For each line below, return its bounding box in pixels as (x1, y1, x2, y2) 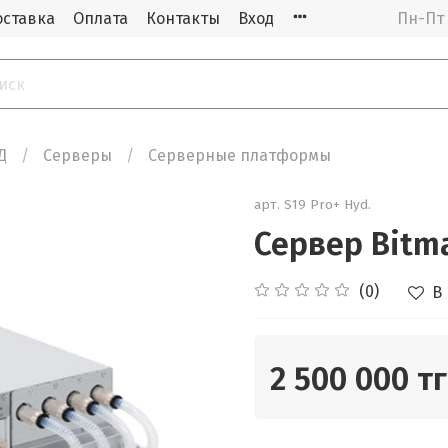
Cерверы (43, 146, 112, 166)
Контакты (146, 8, 220, 28)
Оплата (73, 8, 128, 28)
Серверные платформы (148, 146, 331, 166)
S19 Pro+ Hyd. (284, 196, 371, 214)
